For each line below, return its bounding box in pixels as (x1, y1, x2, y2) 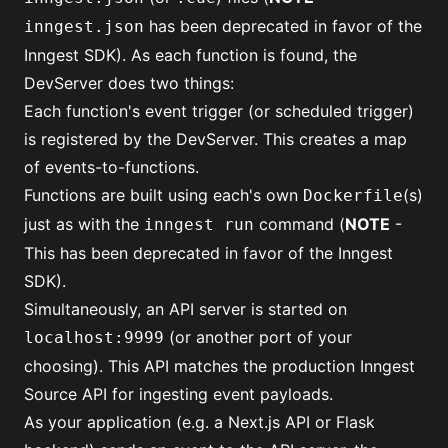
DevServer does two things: (24, 73, 234, 94)
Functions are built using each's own (24, 185, 303, 206)
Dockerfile (303, 186, 403, 206)
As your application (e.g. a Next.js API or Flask (24, 412, 375, 433)
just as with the (24, 214, 144, 235)
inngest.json (24, 17, 144, 37)
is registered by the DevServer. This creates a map (24, 129, 407, 150)
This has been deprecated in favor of (24, 243, 309, 264)
